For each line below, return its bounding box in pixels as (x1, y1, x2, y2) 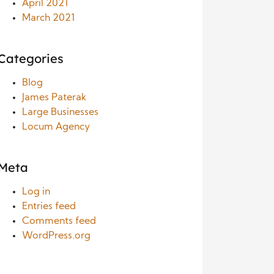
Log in (22, 187, 50, 197)
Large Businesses (22, 108, 98, 117)
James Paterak (22, 93, 86, 103)
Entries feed (22, 202, 76, 212)
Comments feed (22, 217, 96, 226)
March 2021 (22, 13, 75, 23)
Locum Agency (22, 122, 90, 132)
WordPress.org (22, 231, 91, 241)
